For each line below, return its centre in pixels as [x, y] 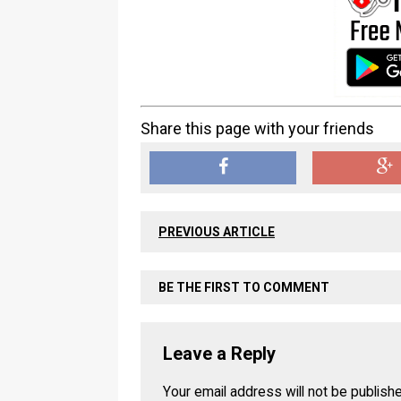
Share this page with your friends [257, 128]
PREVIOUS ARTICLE [217, 232]
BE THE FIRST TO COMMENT [244, 287]
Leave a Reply [219, 354]
